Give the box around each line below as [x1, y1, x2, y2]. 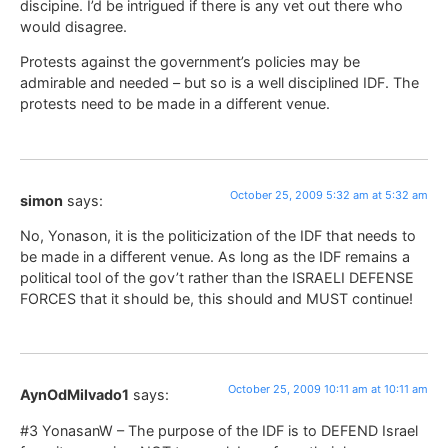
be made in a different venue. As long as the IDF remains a [20, 247, 410, 265]
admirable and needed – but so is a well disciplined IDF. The [20, 74, 419, 92]
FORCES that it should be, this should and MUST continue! [20, 289, 413, 307]
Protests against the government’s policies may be [20, 53, 360, 71]
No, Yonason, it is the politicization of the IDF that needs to [20, 226, 416, 244]
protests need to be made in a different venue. [20, 95, 330, 113]
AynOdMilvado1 [20, 386, 129, 404]
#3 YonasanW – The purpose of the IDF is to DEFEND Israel [20, 421, 418, 439]
